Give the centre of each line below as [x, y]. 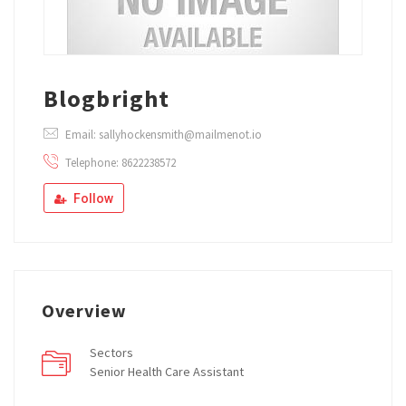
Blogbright [106, 98]
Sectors [111, 352]
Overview [84, 310]
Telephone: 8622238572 [119, 162]
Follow [92, 198]
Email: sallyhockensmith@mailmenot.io [164, 134]
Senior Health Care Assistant [167, 371]
